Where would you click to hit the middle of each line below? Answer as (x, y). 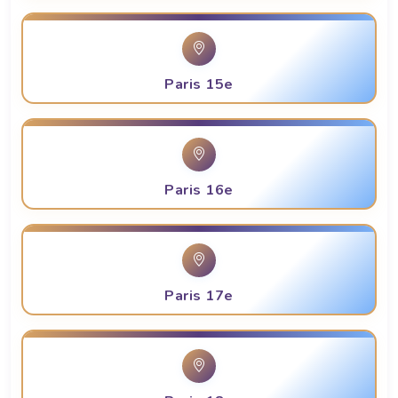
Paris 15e (199, 85)
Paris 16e (199, 191)
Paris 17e (199, 296)
